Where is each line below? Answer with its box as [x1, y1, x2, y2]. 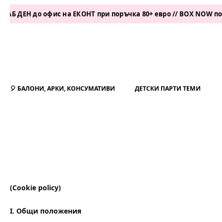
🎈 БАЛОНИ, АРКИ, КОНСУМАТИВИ [10, 84, 115, 93]
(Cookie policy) [10, 183, 61, 192]
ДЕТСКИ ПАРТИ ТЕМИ [135, 84, 201, 93]
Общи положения [16, 206, 81, 216]
